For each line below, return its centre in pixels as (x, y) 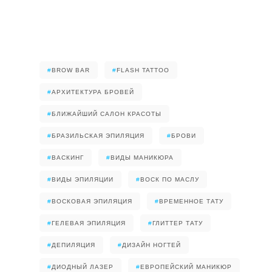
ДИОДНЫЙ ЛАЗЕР (83, 267)
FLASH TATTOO (143, 70)
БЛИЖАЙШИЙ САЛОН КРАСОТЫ (107, 114)
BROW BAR (71, 70)
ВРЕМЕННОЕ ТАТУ (191, 201)
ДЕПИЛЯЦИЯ (73, 245)
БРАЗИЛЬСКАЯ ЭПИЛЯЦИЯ (98, 136)
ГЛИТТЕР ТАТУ (178, 223)
